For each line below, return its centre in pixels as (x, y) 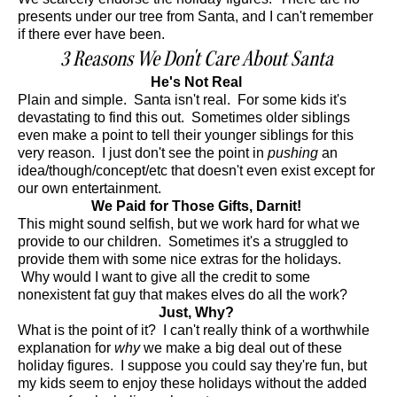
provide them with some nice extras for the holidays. (179, 259)
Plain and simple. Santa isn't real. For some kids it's (182, 99)
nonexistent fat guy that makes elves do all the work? (183, 294)
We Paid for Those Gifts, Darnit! (196, 206)
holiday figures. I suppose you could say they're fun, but (192, 365)
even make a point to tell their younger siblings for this (186, 135)
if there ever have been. (91, 34)
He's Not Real (196, 82)
